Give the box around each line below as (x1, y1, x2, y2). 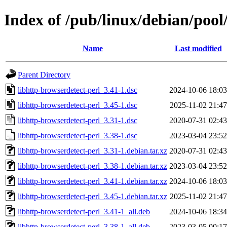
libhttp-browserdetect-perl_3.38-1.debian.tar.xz (18, 161, 167, 170)
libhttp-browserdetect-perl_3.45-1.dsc (18, 100, 137, 109)
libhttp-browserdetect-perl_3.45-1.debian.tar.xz (18, 192, 167, 201)
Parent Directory (18, 70, 70, 79)
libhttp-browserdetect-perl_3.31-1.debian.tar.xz (18, 146, 167, 155)
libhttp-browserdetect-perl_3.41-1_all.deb (18, 207, 150, 216)
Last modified (174, 44, 222, 53)
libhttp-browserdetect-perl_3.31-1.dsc (18, 116, 137, 125)
